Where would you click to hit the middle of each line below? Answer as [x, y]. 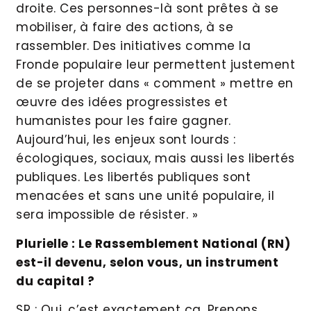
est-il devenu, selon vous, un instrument [147, 262]
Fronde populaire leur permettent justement [155, 65]
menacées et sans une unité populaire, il [145, 196]
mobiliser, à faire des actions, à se [125, 27]
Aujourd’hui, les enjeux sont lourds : [126, 140]
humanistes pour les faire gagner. [124, 121]
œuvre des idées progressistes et [122, 102]
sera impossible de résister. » [107, 215]
